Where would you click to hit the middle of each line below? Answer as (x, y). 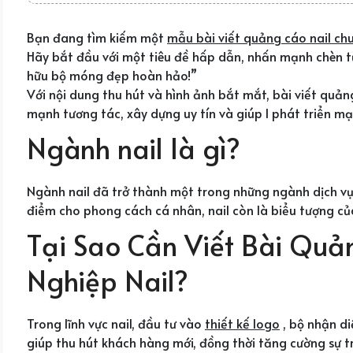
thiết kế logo (242, 323)
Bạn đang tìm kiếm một (97, 37)
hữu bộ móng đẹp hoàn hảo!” (112, 74)
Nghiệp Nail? (108, 280)
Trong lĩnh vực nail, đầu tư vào (116, 323)
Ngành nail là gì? (134, 147)
